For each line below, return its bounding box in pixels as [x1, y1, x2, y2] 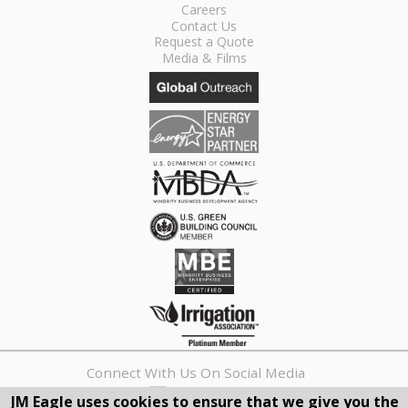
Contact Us [171, 16, 237, 35]
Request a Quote [154, 33, 254, 51]
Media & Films [161, 49, 247, 67]
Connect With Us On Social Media [86, 362, 305, 382]
